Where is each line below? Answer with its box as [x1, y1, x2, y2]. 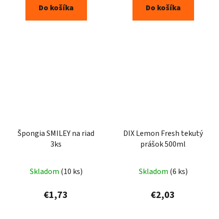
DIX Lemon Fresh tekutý [123, 128, 203, 139]
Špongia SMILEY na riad [18, 128, 94, 139]
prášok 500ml [140, 139, 186, 150]
